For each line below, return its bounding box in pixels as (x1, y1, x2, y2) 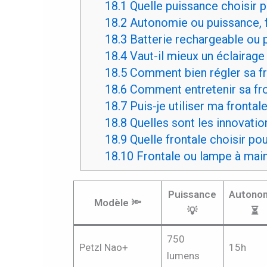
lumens (166, 249, 200, 262)
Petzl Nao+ (79, 241, 128, 253)
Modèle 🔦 (94, 196, 141, 209)
